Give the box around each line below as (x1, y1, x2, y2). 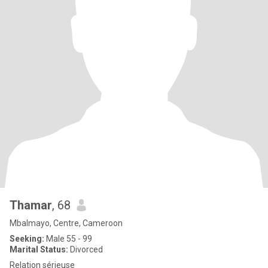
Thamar (10, 198, 52, 212)
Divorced (68, 245, 103, 254)
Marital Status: (10, 245, 68, 254)
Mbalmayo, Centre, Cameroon (10, 218, 123, 228)
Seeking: (10, 234, 44, 243)
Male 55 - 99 (44, 234, 92, 243)
